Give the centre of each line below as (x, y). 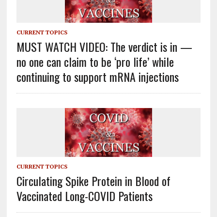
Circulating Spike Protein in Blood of (93, 180)
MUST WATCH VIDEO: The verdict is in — (104, 46)
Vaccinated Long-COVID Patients (84, 195)
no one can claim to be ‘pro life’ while (95, 61)
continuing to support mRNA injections (97, 76)
